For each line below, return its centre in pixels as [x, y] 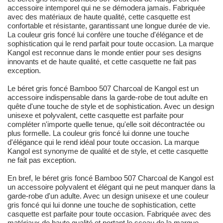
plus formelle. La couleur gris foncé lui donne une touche [98, 133]
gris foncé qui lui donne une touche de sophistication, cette [102, 205]
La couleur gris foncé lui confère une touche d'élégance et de [105, 35]
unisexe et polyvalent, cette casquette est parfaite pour [96, 115]
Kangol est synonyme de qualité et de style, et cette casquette [108, 151]
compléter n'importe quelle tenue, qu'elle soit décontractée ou [106, 124]
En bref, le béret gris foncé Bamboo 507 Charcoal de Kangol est [111, 178]
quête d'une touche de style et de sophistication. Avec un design [111, 107]
